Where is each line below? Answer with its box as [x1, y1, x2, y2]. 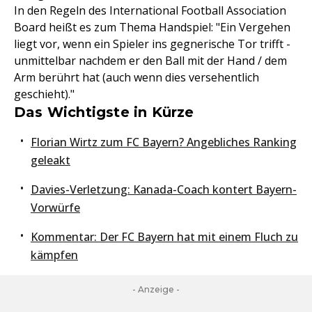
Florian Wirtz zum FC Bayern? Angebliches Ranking [31, 134, 297, 150]
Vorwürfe [31, 200, 80, 216]
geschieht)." [14, 86, 75, 102]
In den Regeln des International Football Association [14, 3, 286, 19]
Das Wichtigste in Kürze [14, 104, 194, 121]
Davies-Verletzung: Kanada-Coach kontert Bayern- [31, 182, 297, 198]
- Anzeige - [132, 284, 180, 295]
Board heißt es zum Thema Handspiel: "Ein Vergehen [14, 19, 290, 36]
